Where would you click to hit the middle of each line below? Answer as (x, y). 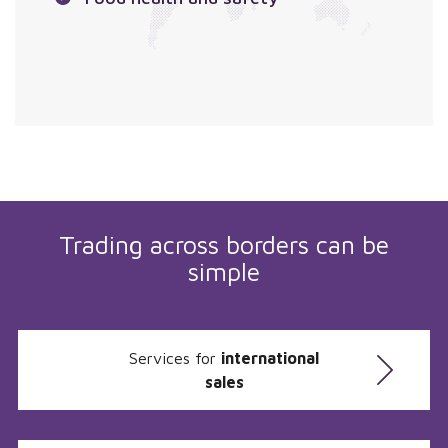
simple (224, 271)
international (270, 357)
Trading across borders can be (224, 244)
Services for (175, 357)
